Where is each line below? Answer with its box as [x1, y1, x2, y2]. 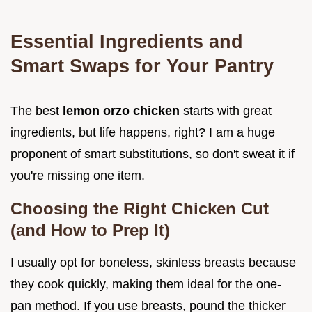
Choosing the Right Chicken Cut [10, 199, 269, 219]
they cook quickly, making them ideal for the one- [10, 277, 281, 292]
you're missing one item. [10, 169, 145, 183]
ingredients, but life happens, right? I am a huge [10, 125, 275, 140]
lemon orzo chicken [63, 104, 183, 118]
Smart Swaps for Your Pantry [10, 55, 274, 77]
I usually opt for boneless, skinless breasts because [10, 256, 296, 270]
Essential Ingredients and [10, 31, 243, 53]
